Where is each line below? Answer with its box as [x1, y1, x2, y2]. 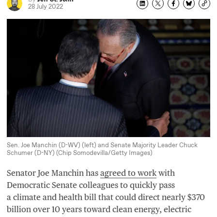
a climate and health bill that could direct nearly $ [7, 192, 192, 202]
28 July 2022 [28, 2, 63, 11]
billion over [7, 204, 52, 214]
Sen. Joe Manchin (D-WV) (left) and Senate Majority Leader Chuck [7, 141, 198, 150]
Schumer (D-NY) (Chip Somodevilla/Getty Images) [7, 149, 153, 157]
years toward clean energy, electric [60, 204, 191, 214]
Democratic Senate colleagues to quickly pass [7, 180, 175, 190]
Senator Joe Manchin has [7, 168, 100, 178]
